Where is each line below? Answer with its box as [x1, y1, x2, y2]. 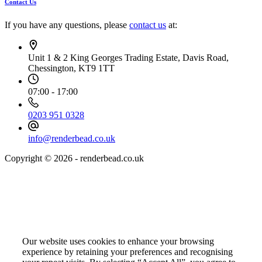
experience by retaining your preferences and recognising [22, 247, 233, 257]
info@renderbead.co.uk [28, 133, 115, 143]
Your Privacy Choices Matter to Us [22, 213, 137, 223]
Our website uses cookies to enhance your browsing [22, 236, 214, 247]
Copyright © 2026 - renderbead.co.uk [5, 153, 144, 163]
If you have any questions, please [5, 19, 129, 30]
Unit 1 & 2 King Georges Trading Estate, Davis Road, [28, 52, 229, 63]
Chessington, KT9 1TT [28, 63, 115, 73]
